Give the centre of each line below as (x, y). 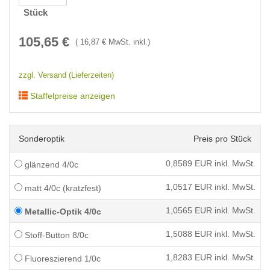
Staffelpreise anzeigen (71, 96)
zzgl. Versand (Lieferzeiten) (66, 75)
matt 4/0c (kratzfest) (62, 188)
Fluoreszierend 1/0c (61, 259)
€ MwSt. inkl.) (125, 42)
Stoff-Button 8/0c (55, 235)
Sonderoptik (42, 139)
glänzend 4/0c (50, 165)
